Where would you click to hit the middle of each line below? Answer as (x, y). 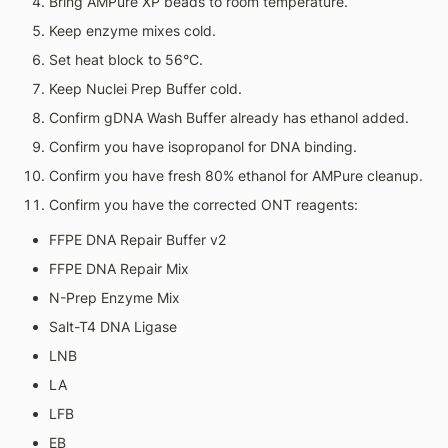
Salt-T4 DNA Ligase (113, 326)
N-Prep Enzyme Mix (114, 297)
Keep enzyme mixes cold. (132, 30)
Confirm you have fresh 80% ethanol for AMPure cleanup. (236, 175)
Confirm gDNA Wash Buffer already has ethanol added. (229, 117)
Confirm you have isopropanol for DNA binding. (203, 146)
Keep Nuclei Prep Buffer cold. (145, 88)
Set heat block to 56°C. (126, 59)
